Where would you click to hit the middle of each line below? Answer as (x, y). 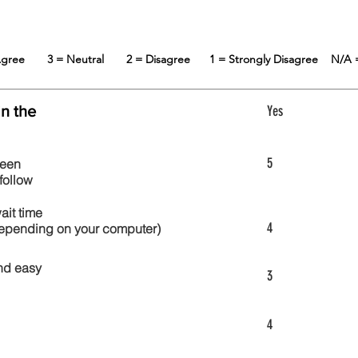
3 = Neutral (86, 59)
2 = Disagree (167, 59)
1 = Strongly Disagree (270, 59)
